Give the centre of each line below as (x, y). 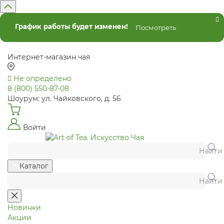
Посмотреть (156, 27)
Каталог (34, 166)
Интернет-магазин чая (49, 57)
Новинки (24, 207)
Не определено (42, 78)
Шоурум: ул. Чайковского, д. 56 (64, 98)
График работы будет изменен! (71, 27)
